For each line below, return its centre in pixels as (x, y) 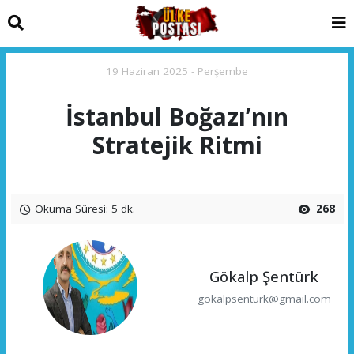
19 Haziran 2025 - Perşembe (177, 72)
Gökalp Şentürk (264, 277)
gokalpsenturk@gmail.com (264, 298)
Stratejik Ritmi (177, 145)
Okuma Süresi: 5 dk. (83, 208)
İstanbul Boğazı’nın (177, 117)
